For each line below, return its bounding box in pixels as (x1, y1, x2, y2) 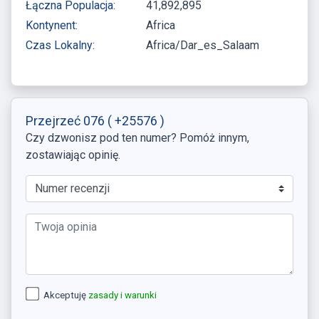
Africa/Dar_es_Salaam (146, 38, 260, 52)
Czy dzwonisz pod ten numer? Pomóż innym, (26, 130, 249, 145)
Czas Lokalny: (26, 38, 95, 52)
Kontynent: (26, 18, 78, 32)
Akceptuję (43, 289, 88, 300)
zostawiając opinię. (26, 147, 120, 162)
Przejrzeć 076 (26, 113, 108, 128)
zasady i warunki (88, 289, 157, 300)
